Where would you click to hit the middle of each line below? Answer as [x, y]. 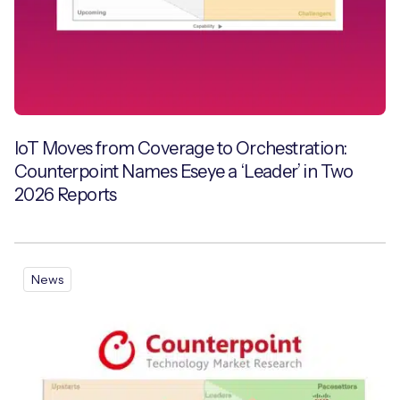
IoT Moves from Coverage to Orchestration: [181, 149]
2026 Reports [66, 195]
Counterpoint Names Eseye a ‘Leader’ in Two [184, 172]
